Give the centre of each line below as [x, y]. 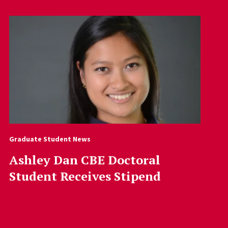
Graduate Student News [50, 139]
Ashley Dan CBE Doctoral [84, 160]
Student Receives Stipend [85, 176]
